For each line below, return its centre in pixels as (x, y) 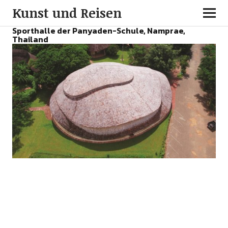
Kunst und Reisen (67, 13)
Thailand (30, 39)
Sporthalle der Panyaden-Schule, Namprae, (98, 31)
